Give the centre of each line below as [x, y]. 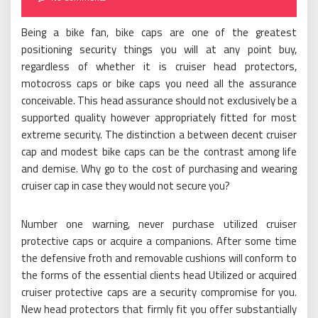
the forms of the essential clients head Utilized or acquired [159, 275]
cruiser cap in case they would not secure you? [126, 185]
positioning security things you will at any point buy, [159, 49]
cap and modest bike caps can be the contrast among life [159, 151]
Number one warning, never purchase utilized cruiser [159, 224]
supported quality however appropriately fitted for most [159, 117]
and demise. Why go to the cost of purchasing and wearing [159, 168]
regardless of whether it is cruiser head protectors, [159, 66]
